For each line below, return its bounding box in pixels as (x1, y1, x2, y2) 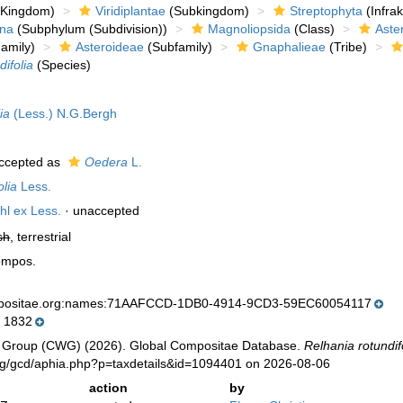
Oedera (85, 155, 129, 169)
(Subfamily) (144, 40, 213, 54)
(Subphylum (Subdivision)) (13, 22, 168, 36)
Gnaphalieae (253, 40, 327, 54)
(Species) (33, 58, 92, 72)
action (89, 381, 129, 395)
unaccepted (73, 203, 140, 218)
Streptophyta (290, 4, 363, 18)
